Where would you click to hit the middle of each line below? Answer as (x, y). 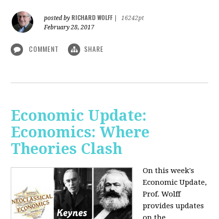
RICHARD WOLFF (92, 17)
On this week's (169, 171)
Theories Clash (67, 149)
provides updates (174, 206)
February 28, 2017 (69, 27)
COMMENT (44, 48)
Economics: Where (80, 132)
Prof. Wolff (162, 194)
